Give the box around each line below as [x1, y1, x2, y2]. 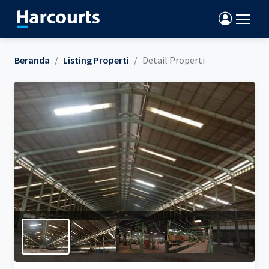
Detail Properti [142, 54, 205, 66]
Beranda [14, 54, 50, 66]
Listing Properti [63, 54, 129, 66]
